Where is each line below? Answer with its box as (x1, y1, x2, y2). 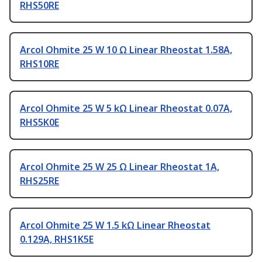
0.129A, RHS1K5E (20, 233, 94, 246)
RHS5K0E (20, 116, 59, 129)
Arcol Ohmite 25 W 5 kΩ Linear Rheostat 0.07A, (20, 102, 232, 115)
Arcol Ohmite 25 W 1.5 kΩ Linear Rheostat (20, 219, 211, 232)
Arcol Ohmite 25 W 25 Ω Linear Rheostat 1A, (20, 160, 219, 174)
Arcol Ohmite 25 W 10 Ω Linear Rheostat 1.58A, (20, 43, 232, 57)
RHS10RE (20, 57, 59, 71)
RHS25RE (20, 174, 59, 188)
